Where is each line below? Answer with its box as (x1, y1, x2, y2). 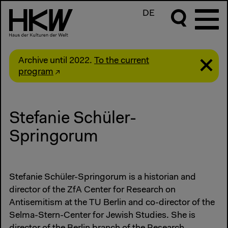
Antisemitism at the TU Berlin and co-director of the (9, 198, 215, 208)
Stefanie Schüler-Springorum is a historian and (9, 173, 196, 183)
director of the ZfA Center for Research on (9, 186, 176, 195)
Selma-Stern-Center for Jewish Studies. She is (9, 211, 195, 221)
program (18, 67, 53, 77)
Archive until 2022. (18, 56, 94, 66)
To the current (94, 56, 149, 66)
